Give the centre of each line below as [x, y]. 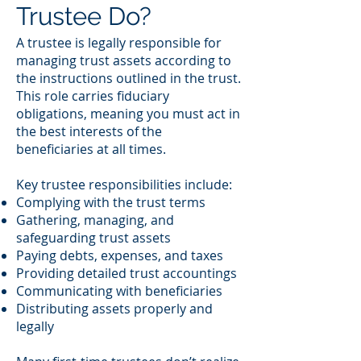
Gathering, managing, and [95, 220]
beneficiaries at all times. [91, 149]
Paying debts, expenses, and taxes [120, 255]
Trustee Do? [84, 16]
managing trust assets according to [124, 60]
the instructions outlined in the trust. [129, 78]
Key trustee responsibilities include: [124, 185]
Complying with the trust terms [111, 202]
